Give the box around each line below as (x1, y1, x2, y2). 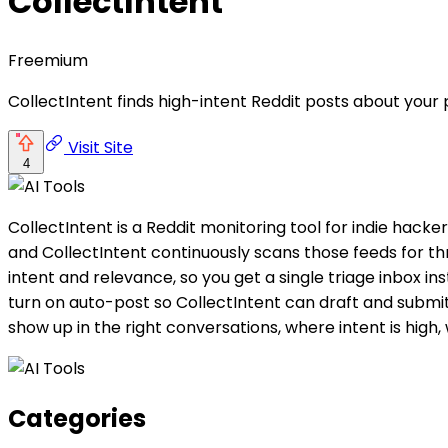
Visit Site (64, 135, 133, 159)
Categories (8, 401, 146, 435)
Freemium (8, 48, 88, 72)
